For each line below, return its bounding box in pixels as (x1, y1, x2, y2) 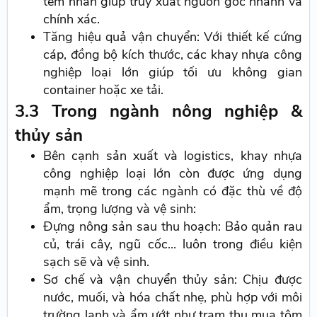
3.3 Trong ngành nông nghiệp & (15, 99, 302, 122)
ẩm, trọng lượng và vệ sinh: (43, 200, 197, 217)
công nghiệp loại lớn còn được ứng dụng (43, 164, 302, 182)
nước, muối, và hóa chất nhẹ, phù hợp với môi (43, 288, 302, 306)
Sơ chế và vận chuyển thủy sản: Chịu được (43, 270, 302, 288)
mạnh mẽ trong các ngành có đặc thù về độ (43, 182, 302, 200)
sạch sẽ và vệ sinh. (43, 253, 150, 270)
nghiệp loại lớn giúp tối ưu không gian (43, 63, 302, 81)
